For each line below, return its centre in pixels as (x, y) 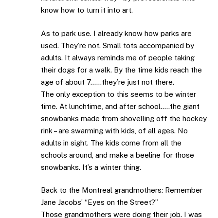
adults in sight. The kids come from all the (111, 143)
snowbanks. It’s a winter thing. (91, 167)
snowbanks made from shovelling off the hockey (124, 118)
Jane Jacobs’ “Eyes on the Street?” (100, 202)
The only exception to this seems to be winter (118, 94)
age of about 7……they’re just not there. (108, 82)
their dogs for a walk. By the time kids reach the (121, 70)
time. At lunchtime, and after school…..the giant (120, 106)
